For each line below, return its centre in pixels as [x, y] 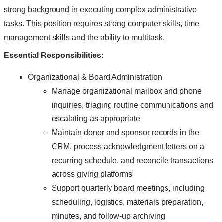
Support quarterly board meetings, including [128, 188]
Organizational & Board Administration [95, 77]
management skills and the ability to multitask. [84, 38]
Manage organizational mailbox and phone [127, 91]
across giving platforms [92, 174]
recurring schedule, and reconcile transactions [132, 161]
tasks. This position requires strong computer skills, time [102, 24]
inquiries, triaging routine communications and [132, 105]
